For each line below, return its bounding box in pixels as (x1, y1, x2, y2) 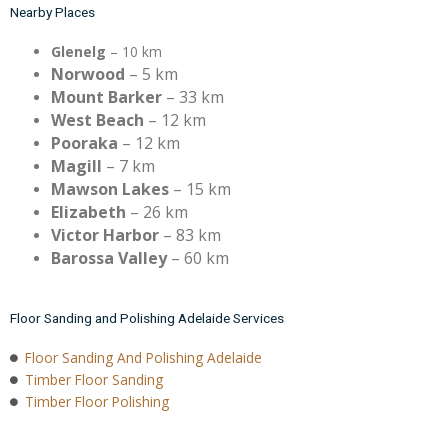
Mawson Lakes (51, 177, 170, 200)
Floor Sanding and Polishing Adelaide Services (10, 310, 284, 327)
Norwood (51, 62, 126, 85)
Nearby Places (10, 3, 95, 20)
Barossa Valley (51, 246, 168, 269)
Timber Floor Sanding (25, 370, 163, 390)
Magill (51, 154, 103, 177)
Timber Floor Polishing (25, 392, 169, 412)
